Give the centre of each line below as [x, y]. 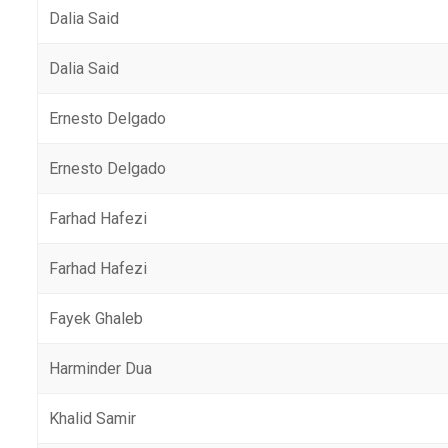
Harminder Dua [101, 368]
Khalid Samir [93, 418]
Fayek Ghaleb [96, 318]
